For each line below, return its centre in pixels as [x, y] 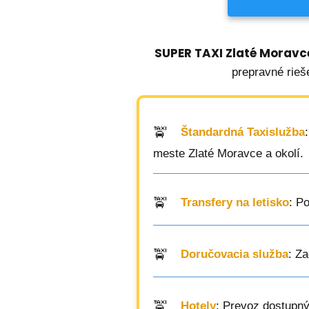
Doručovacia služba [235, 255]
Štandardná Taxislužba [243, 132]
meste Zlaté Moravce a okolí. [228, 153]
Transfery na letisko [235, 203]
